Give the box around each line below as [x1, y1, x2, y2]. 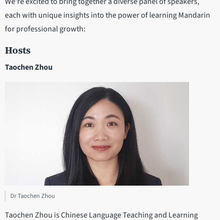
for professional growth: [5, 24, 85, 35]
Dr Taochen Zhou [10, 192, 55, 201]
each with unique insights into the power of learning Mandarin [5, 10, 210, 21]
